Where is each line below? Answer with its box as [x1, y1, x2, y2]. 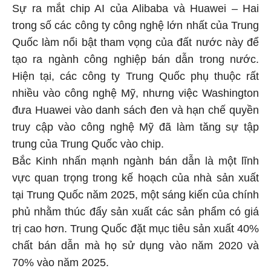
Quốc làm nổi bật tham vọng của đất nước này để [12, 34, 259, 47]
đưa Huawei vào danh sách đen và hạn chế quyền [12, 102, 259, 114]
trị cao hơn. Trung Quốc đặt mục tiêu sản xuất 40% [12, 220, 259, 233]
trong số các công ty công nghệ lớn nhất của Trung [12, 17, 259, 30]
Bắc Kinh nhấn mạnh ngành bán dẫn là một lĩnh [12, 152, 259, 165]
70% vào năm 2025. [12, 254, 109, 267]
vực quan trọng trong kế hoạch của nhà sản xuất [12, 169, 259, 182]
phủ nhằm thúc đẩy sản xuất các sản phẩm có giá [12, 203, 259, 216]
